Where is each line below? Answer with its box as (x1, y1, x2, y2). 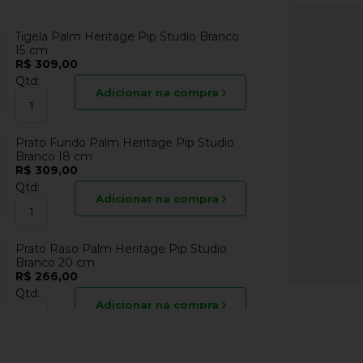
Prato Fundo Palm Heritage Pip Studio (15, 135, 235, 150)
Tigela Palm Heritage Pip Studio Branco (15, 28, 240, 44)
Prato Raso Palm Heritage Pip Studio (15, 241, 228, 256)
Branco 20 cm (15, 254, 96, 270)
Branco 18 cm (15, 148, 93, 164)
